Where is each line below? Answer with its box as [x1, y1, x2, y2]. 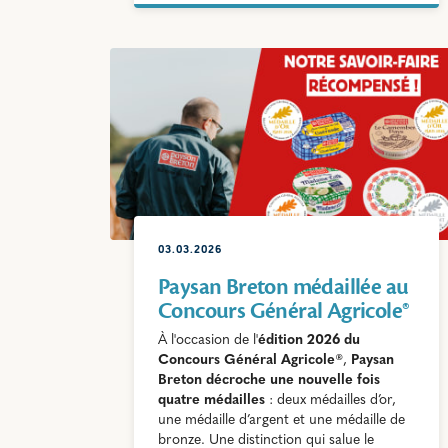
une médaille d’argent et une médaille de [158, 413, 405, 429]
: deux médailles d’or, [269, 393, 396, 409]
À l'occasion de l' [158, 333, 258, 349]
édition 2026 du [258, 333, 360, 349]
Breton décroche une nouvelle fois [158, 373, 380, 389]
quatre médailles [158, 393, 269, 409]
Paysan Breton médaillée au [158, 273, 409, 302]
